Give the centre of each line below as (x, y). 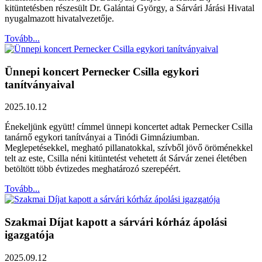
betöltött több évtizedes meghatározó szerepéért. (93, 169)
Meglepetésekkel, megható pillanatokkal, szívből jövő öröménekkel (129, 148)
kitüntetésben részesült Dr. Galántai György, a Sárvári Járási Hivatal (130, 8)
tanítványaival (39, 84)
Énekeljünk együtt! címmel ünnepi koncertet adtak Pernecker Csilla (129, 127)
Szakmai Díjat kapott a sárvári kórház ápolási (116, 222)
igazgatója (30, 235)
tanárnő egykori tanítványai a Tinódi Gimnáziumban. (102, 137)
